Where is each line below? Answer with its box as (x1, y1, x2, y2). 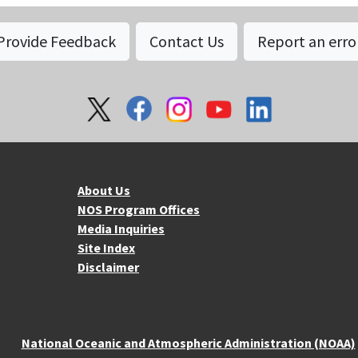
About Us (78, 182, 130, 199)
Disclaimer (78, 259, 139, 276)
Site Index (78, 240, 135, 257)
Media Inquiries (78, 221, 165, 237)
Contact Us (149, 31, 224, 52)
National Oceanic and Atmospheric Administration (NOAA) (21, 335, 356, 352)
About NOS (38, 179, 97, 196)
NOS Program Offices (78, 201, 200, 218)
